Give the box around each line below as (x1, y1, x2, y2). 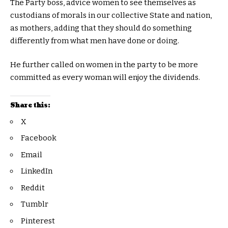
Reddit (21, 183, 45, 192)
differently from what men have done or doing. (10, 36, 179, 45)
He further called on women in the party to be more (10, 60, 198, 70)
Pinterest (21, 216, 55, 225)
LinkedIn (21, 166, 52, 176)
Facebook (21, 133, 56, 143)
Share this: (10, 101, 50, 110)
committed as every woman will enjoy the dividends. (10, 73, 200, 82)
